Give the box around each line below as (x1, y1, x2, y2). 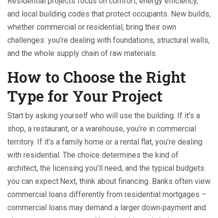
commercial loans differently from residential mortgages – (7, 190, 206, 199)
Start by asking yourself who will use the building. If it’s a (7, 111, 200, 120)
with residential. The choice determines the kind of (7, 150, 179, 160)
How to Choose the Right (7, 67, 186, 87)
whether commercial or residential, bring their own (7, 22, 176, 32)
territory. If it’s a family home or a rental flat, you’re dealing (7, 137, 202, 146)
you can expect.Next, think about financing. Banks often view (7, 177, 211, 186)
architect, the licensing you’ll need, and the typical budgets (7, 163, 204, 173)
